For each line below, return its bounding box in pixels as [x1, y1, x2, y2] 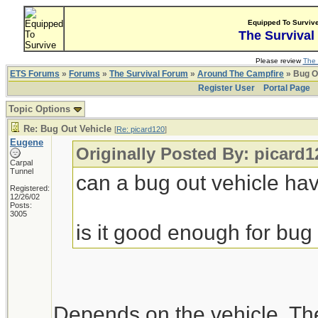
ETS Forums [10, 69, 60, 79]
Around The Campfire [197, 69, 284, 79]
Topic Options [9, 104, 73, 114]
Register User [198, 83, 255, 93]
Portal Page [263, 83, 310, 93]
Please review [255, 57, 303, 65]
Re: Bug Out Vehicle [23, 124, 111, 134]
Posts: [10, 201, 32, 209]
